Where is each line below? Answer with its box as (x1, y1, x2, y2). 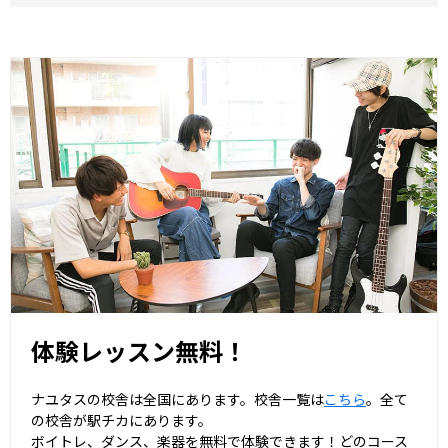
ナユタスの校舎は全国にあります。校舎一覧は (31, 389, 324, 409)
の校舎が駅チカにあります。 (31, 410, 212, 430)
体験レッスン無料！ (31, 333, 247, 368)
